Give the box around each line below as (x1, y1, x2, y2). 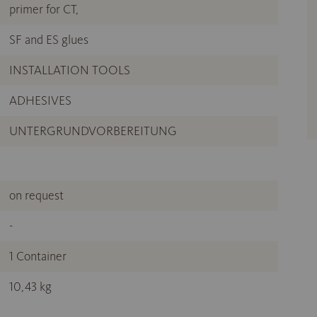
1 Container (9, 248, 67, 264)
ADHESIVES (9, 93, 71, 108)
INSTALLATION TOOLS (9, 62, 130, 78)
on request (9, 188, 64, 203)
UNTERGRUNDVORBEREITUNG (9, 123, 177, 139)
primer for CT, (9, 1, 79, 17)
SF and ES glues (9, 32, 88, 47)
